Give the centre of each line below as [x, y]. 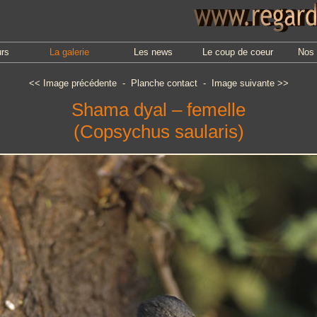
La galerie [69, 52]
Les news [153, 52]
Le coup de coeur [237, 52]
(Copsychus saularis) [158, 132]
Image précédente [80, 83]
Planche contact [164, 83]
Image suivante [243, 83]
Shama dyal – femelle [158, 110]
